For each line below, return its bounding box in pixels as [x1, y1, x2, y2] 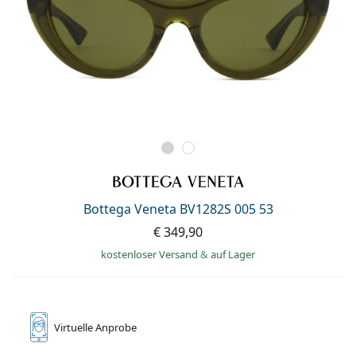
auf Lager [211, 246, 255, 261]
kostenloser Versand [101, 246, 200, 261]
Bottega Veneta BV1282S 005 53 [83, 199, 273, 218]
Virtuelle [54, 319, 95, 335]
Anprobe [95, 319, 137, 335]
